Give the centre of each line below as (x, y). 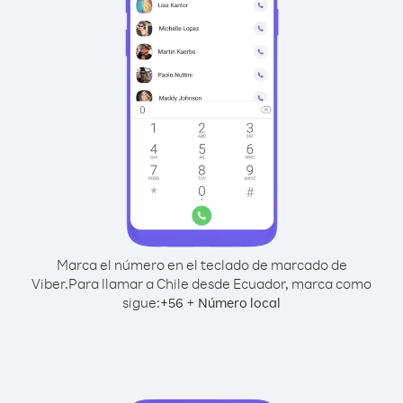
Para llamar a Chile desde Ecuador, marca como (220, 283)
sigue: (141, 302)
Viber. (50, 283)
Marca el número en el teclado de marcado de (201, 264)
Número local (239, 303)
